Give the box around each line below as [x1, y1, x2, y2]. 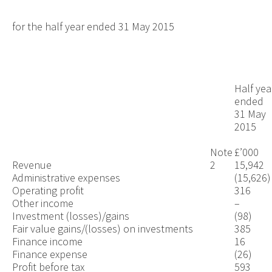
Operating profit [12, 183, 84, 197]
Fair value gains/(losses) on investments [12, 221, 193, 236]
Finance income [12, 234, 83, 248]
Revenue [12, 157, 52, 172]
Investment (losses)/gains [12, 208, 129, 223]
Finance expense [12, 246, 87, 261]
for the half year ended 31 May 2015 [12, 19, 174, 33]
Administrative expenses [12, 170, 120, 185]
